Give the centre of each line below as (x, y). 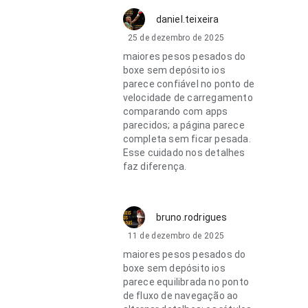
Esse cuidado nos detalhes (184, 153)
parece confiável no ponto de (189, 84)
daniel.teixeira (187, 19)
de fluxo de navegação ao (180, 296)
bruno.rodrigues (191, 217)
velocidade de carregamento (188, 98)
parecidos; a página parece (184, 125)
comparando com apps (175, 111)
